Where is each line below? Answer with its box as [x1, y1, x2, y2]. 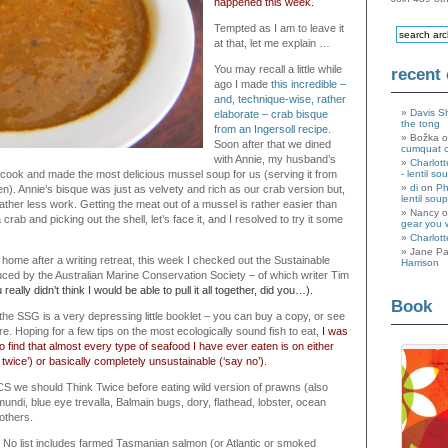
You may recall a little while [214, 63, 342, 75]
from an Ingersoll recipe [214, 123, 328, 135]
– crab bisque [262, 108, 328, 120]
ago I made [214, 78, 271, 90]
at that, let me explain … [214, 37, 330, 49]
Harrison [401, 257, 439, 268]
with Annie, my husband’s [214, 153, 336, 165]
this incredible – [271, 78, 346, 90]
